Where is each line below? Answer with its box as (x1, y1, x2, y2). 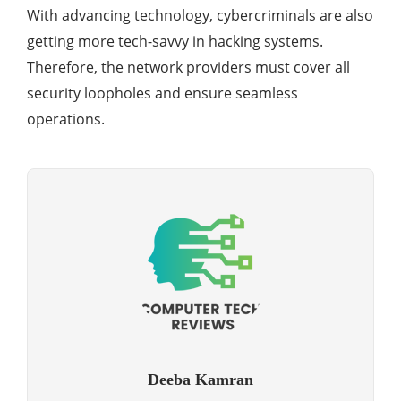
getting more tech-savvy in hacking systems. (27, 31, 323, 52)
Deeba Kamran (148, 371, 253, 389)
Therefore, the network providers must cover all (27, 57, 350, 78)
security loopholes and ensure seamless (27, 83, 298, 104)
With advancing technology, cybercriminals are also (27, 5, 373, 26)
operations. (27, 109, 105, 130)
